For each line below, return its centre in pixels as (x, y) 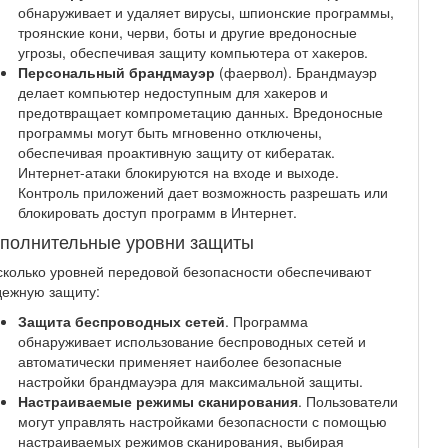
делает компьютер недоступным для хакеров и (172, 92)
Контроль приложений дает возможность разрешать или (202, 192)
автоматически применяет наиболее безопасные (179, 361)
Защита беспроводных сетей (121, 321)
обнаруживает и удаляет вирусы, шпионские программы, (205, 12)
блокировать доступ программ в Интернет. (157, 212)
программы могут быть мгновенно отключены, (169, 132)
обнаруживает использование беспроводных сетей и (191, 341)
